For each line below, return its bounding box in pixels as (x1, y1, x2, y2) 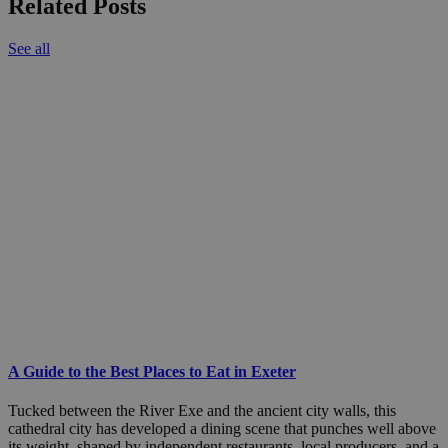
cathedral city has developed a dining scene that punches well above (8, 420, 436, 438)
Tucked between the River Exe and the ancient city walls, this (8, 402, 396, 420)
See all (8, 39, 50, 57)
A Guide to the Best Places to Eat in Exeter (8, 362, 296, 380)
